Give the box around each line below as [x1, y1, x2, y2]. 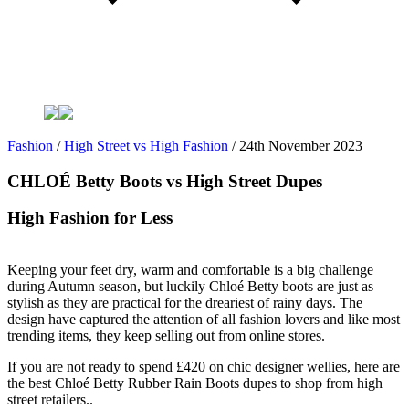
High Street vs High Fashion [64, 138, 228, 153]
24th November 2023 [239, 138, 362, 153]
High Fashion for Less [7, 208, 173, 228]
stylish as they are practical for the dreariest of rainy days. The [7, 295, 362, 311]
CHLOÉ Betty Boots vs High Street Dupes [7, 171, 322, 191]
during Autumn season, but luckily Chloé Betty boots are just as [7, 278, 373, 295]
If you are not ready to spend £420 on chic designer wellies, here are [7, 359, 400, 375]
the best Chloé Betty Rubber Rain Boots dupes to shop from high [7, 375, 383, 392]
